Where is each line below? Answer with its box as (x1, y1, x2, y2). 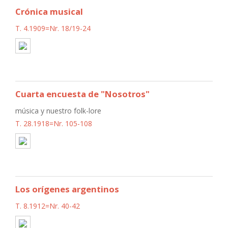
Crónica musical (15, 5, 83, 17)
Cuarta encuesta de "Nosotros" (15, 88, 150, 100)
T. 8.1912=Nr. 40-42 (15, 201, 80, 211)
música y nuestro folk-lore (15, 105, 101, 116)
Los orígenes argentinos (15, 183, 119, 195)
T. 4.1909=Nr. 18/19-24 (15, 23, 91, 33)
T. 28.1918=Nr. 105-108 (15, 118, 92, 128)
